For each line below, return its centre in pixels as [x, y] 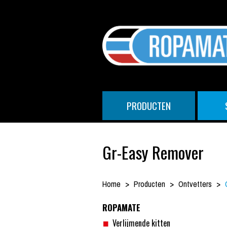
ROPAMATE [121, 207]
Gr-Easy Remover [153, 152]
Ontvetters [195, 184]
